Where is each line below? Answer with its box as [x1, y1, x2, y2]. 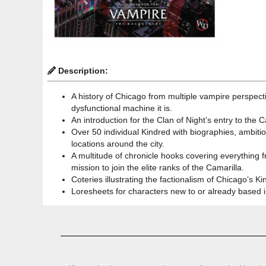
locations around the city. [71, 138, 164, 148]
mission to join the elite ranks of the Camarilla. [71, 162, 244, 172]
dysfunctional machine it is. [71, 103, 172, 113]
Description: [56, 65, 108, 75]
